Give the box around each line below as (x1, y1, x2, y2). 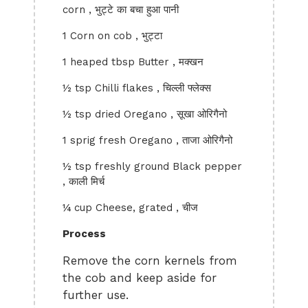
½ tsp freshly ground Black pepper (63, 160, 242, 173)
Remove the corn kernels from (63, 254, 237, 267)
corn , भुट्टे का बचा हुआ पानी (63, 3, 179, 16)
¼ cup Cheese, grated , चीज (63, 201, 198, 214)
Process (63, 228, 106, 240)
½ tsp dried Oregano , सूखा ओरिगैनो (63, 108, 227, 120)
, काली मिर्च (63, 175, 104, 188)
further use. (63, 288, 129, 302)
